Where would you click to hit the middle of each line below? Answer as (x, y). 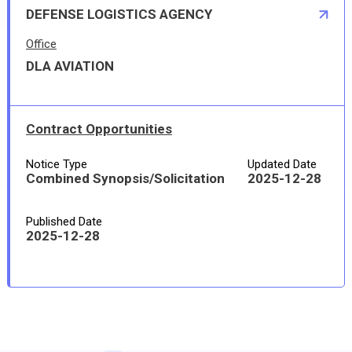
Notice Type (56, 164)
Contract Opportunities (99, 129)
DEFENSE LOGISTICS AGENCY (119, 14)
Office (41, 44)
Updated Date (282, 164)
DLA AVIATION (70, 66)
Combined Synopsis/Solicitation (125, 178)
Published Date (64, 222)
